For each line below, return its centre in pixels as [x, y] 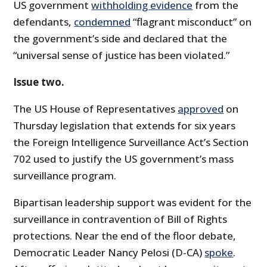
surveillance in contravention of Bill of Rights [120, 219]
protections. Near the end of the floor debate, [125, 236]
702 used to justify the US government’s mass [124, 159]
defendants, [44, 22]
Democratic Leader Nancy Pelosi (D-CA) [109, 253]
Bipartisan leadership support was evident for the [133, 203]
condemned [103, 22]
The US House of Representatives [96, 109]
